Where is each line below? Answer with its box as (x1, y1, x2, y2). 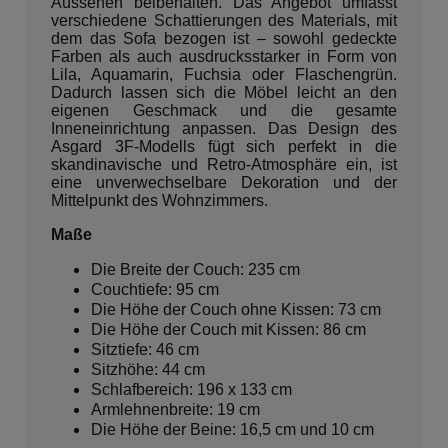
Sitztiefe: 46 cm (91, 340, 199, 358)
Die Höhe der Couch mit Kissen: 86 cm (91, 320, 366, 338)
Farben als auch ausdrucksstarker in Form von (51, 47, 397, 65)
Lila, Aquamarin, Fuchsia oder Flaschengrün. (51, 65, 397, 83)
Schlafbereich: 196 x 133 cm (91, 380, 292, 398)
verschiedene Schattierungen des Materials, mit (51, 11, 397, 29)
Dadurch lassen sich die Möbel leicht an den (51, 83, 397, 101)
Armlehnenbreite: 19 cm (91, 400, 260, 418)
